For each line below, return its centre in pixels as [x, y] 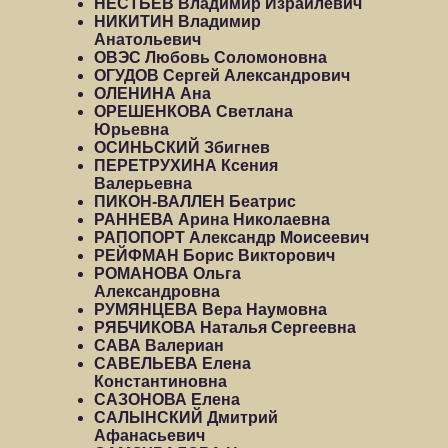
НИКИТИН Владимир [177, 21]
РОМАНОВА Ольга [167, 273]
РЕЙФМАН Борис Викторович [214, 255]
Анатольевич [147, 39]
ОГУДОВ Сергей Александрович [222, 75]
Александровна [157, 291]
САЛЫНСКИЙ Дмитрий [186, 417]
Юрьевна [131, 129]
